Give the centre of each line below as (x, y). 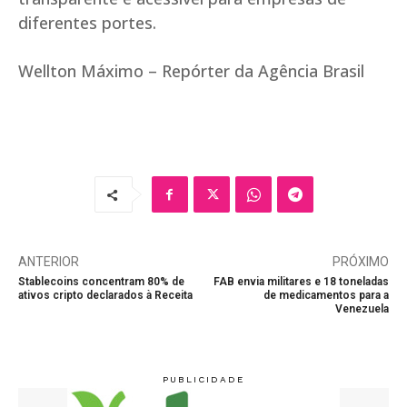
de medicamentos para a (326, 296)
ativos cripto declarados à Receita (105, 296)
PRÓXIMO (360, 262)
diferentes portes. (87, 23)
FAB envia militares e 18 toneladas (301, 282)
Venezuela (362, 309)
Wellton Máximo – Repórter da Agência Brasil (191, 71)
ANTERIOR (49, 262)
